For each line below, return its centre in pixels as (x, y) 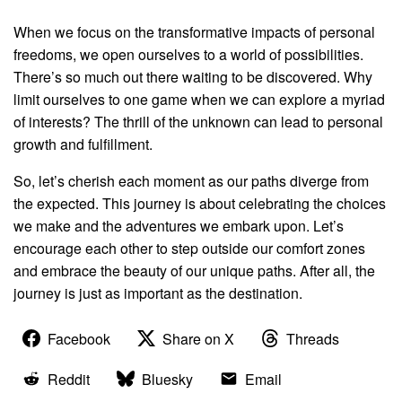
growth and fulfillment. (83, 144)
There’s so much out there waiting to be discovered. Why (193, 77)
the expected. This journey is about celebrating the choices (200, 203)
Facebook (79, 338)
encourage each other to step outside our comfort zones (189, 248)
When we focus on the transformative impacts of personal (194, 32)
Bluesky (167, 379)
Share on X (198, 338)
